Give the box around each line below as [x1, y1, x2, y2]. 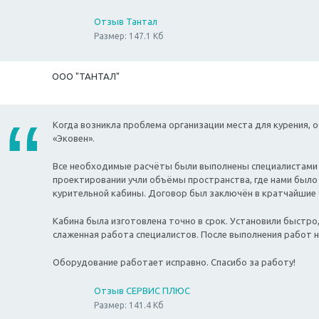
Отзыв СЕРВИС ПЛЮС [94, 286, 190, 296]
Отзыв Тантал [94, 16, 157, 27]
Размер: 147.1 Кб [94, 31, 164, 41]
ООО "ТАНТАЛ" [52, 71, 120, 82]
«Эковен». [53, 133, 95, 144]
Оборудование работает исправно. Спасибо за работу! [53, 257, 296, 268]
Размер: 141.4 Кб [94, 300, 164, 310]
